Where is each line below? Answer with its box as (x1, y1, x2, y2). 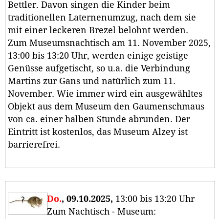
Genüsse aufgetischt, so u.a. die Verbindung (8, 64, 190, 74)
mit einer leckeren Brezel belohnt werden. (8, 25, 191, 36)
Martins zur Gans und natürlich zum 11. (8, 76, 175, 87)
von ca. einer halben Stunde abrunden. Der (8, 114, 190, 125)
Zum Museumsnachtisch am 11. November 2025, (8, 38, 211, 48)
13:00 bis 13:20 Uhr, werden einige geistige (8, 51, 188, 61)
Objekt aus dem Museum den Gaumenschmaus (8, 102, 204, 112)
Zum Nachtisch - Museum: (47, 206, 158, 217)
